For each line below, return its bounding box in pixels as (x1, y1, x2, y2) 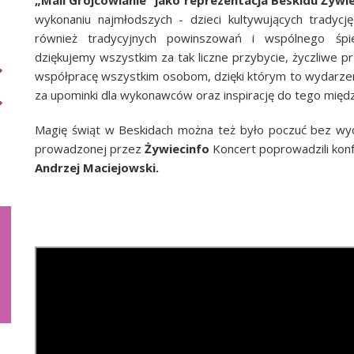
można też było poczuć (178, 121, 311, 137)
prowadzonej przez (35, 140, 145, 156)
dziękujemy (35, 48, 100, 65)
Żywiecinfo (145, 140, 209, 156)
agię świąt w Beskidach (45, 121, 179, 137)
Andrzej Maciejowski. (35, 159, 159, 175)
